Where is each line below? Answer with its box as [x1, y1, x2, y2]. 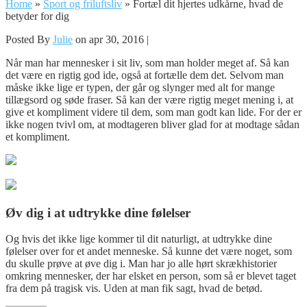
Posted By [5, 33, 53, 45]
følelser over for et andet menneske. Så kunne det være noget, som [5, 245, 292, 258]
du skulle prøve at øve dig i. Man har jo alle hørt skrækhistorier [5, 258, 277, 270]
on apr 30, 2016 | [73, 33, 149, 45]
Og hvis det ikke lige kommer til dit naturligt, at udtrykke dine [5, 233, 272, 245]
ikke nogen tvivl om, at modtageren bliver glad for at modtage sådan [5, 118, 299, 130]
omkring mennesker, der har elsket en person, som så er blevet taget [5, 270, 296, 282]
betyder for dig [5, 10, 69, 22]
